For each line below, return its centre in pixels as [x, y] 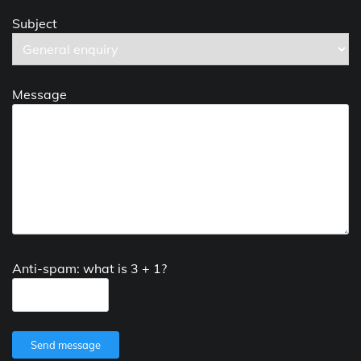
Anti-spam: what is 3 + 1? [89, 269]
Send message [66, 345]
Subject [35, 24]
